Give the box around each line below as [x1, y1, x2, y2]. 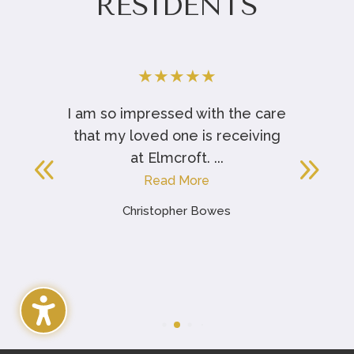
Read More [144, 172, 210, 188]
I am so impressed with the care [67, 104, 287, 122]
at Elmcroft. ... [130, 149, 224, 166]
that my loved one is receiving [73, 126, 281, 144]
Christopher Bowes [122, 203, 232, 218]
